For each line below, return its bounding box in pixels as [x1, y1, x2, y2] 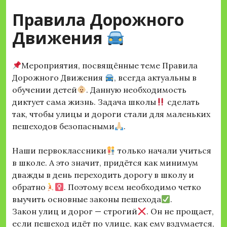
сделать [165, 97, 200, 107]
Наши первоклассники [12, 145, 106, 156]
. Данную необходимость [86, 85, 187, 95]
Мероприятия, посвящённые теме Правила [21, 60, 198, 71]
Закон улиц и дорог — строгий [12, 206, 137, 217]
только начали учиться [116, 145, 212, 156]
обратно [12, 182, 46, 193]
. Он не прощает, [146, 206, 214, 217]
